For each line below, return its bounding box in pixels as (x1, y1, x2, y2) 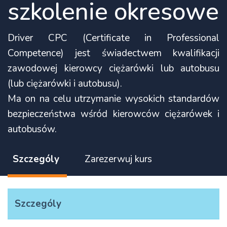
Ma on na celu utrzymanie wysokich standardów (8, 92, 219, 106)
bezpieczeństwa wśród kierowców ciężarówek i (8, 107, 219, 121)
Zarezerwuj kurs (85, 153, 152, 166)
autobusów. (8, 123, 57, 136)
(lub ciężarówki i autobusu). (8, 77, 122, 91)
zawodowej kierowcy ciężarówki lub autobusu (8, 62, 219, 75)
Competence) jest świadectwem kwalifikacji (8, 47, 219, 60)
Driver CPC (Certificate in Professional (8, 31, 219, 45)
